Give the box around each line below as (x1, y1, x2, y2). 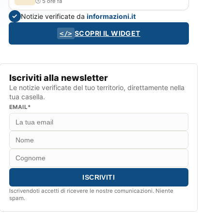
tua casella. (9, 92, 45, 101)
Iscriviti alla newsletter (9, 72, 108, 83)
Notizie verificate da (20, 12, 87, 20)
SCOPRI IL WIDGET (75, 29, 140, 37)
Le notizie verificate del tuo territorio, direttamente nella (9, 83, 185, 92)
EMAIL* (9, 103, 31, 110)
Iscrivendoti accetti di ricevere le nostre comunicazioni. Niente (9, 187, 173, 195)
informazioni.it (86, 12, 136, 20)
